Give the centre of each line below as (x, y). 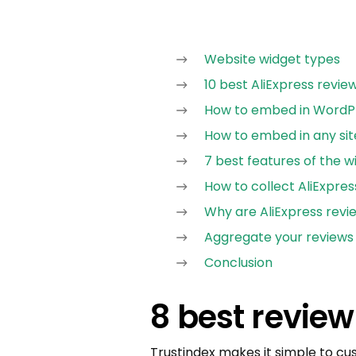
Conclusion (239, 263)
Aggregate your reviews (279, 238)
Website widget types (273, 60)
